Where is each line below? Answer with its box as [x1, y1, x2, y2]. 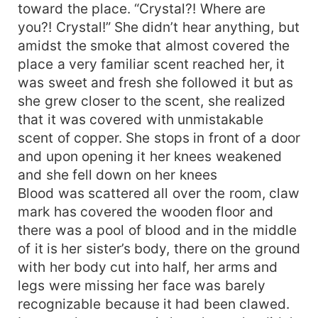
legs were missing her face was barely [18, 276, 265, 294]
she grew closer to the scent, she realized [18, 92, 286, 109]
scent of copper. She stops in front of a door [18, 128, 300, 146]
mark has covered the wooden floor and [18, 202, 273, 220]
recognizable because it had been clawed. [18, 295, 290, 312]
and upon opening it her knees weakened [18, 147, 282, 165]
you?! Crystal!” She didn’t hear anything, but [18, 18, 300, 35]
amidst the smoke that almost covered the [18, 36, 290, 54]
